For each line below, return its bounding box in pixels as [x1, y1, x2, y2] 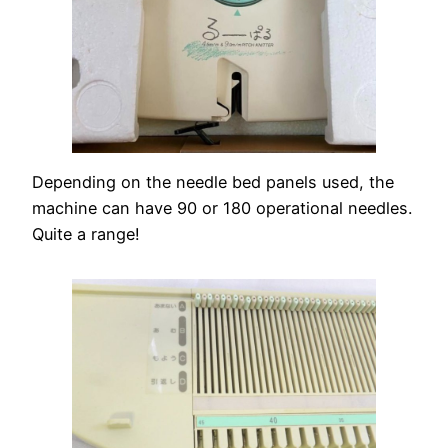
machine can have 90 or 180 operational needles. [32, 197, 412, 218]
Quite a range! [32, 223, 140, 244]
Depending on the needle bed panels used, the [32, 171, 394, 192]
